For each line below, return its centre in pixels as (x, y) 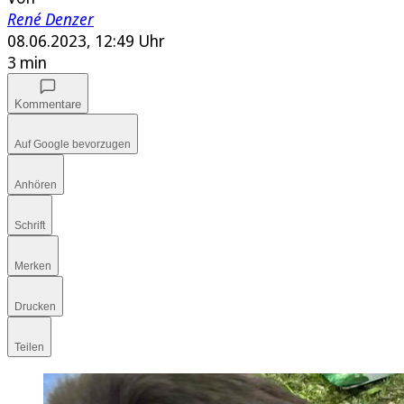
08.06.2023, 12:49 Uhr (86, 41)
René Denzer (50, 19)
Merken (33, 266)
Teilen (29, 348)
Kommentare (48, 105)
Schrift (30, 226)
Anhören (36, 185)
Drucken (35, 307)
